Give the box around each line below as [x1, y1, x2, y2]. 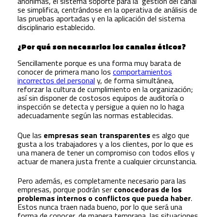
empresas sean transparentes [42, 129, 150, 141]
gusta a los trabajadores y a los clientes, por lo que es [17, 138, 193, 150]
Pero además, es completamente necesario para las [17, 175, 186, 187]
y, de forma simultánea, [95, 75, 174, 87]
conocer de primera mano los [17, 66, 113, 78]
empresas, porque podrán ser [17, 184, 114, 196]
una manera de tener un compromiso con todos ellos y [17, 146, 195, 158]
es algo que [150, 129, 189, 141]
